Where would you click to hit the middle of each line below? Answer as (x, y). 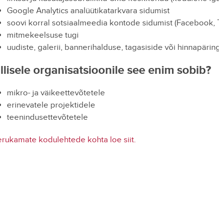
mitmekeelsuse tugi (43, 35)
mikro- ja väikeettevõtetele (56, 93)
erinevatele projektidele (51, 105)
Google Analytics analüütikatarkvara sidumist (88, 11)
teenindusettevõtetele (47, 117)
